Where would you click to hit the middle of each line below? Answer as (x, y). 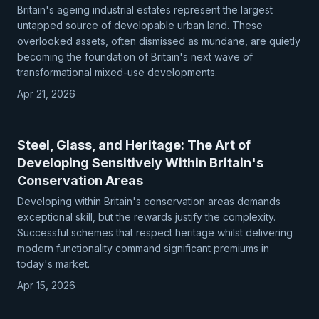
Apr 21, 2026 (46, 94)
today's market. (53, 264)
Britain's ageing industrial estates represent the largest (145, 10)
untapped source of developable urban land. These (140, 25)
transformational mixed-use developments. (117, 72)
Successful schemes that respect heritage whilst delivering (155, 232)
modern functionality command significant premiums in (143, 248)
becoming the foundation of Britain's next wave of (135, 57)
